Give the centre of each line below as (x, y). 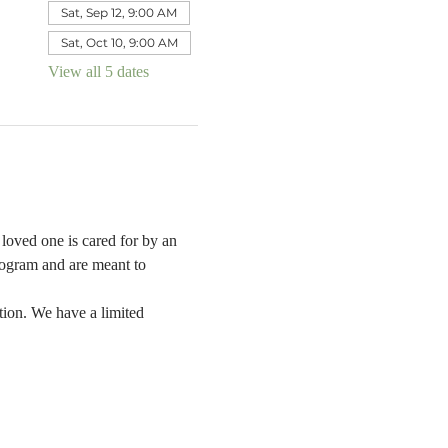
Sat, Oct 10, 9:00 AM (119, 42)
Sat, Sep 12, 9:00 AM (118, 12)
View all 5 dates (98, 71)
